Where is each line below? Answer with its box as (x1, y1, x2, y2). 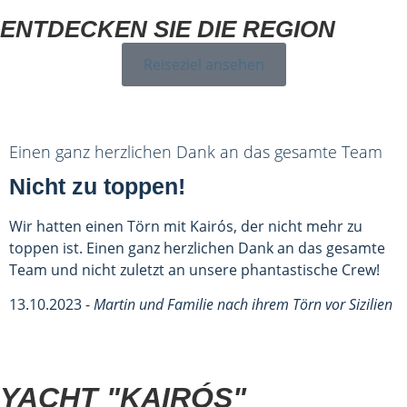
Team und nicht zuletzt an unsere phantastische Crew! (9, 259, 380, 280)
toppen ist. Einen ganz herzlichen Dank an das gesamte (9, 237, 385, 258)
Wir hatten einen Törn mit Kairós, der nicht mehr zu (9, 215, 362, 236)
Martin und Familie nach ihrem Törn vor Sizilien (94, 294, 392, 315)
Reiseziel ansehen (143, 54, 264, 74)
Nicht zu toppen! (9, 173, 185, 199)
